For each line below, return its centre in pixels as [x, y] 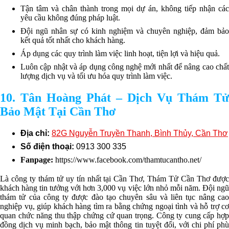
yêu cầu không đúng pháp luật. [70, 18]
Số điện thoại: [48, 146]
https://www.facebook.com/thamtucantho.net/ [128, 159]
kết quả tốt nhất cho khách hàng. [73, 40]
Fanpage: [38, 159]
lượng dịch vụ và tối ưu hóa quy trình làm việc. [96, 76]
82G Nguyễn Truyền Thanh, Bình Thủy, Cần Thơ [140, 133]
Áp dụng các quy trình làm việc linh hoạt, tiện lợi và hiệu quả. [120, 54]
